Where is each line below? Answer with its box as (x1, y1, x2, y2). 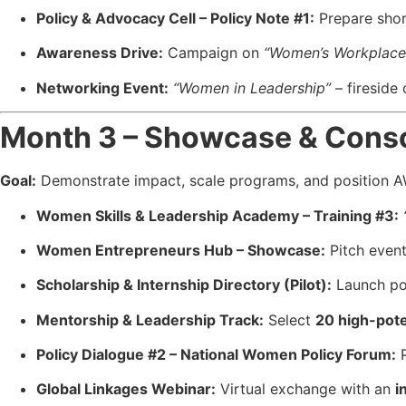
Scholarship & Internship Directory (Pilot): (36, 275, 332, 295)
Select (264, 310, 315, 329)
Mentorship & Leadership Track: (36, 310, 264, 329)
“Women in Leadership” (173, 78, 331, 97)
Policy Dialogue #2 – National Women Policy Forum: (36, 345, 396, 364)
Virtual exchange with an (216, 380, 395, 399)
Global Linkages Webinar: (36, 380, 216, 399)
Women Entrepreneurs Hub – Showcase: (36, 240, 325, 259)
